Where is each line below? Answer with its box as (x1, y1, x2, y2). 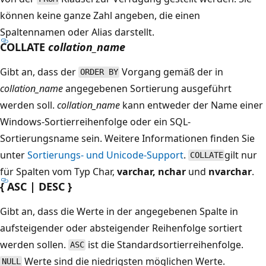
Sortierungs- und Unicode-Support (27, 148, 183, 161)
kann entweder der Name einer (120, 98, 263, 112)
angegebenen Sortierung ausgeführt (63, 81, 232, 95)
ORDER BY (80, 67, 118, 77)
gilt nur (224, 148, 258, 161)
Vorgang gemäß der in (119, 65, 224, 78)
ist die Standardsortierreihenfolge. (85, 237, 244, 251)
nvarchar (208, 164, 252, 178)
